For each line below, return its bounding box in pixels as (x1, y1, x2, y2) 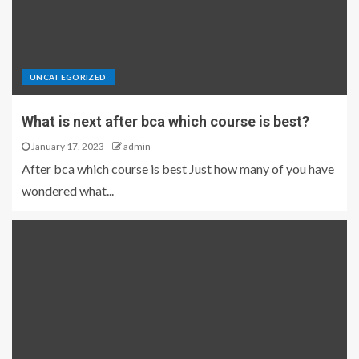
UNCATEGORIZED (30, 72, 107, 82)
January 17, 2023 (30, 140, 104, 152)
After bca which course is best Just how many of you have (22, 161, 334, 176)
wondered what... (22, 183, 114, 198)
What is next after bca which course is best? (22, 113, 309, 130)
